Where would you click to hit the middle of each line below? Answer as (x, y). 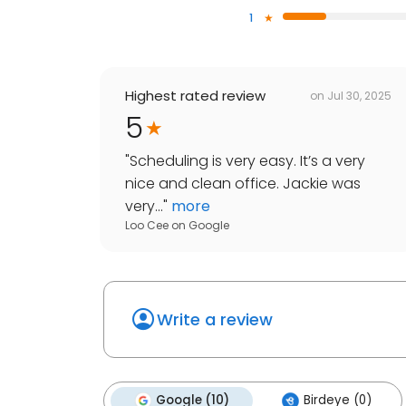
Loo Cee (147, 226)
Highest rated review (195, 96)
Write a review (215, 320)
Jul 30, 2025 (359, 95)
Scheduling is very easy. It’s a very (247, 161)
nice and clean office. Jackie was (243, 184)
